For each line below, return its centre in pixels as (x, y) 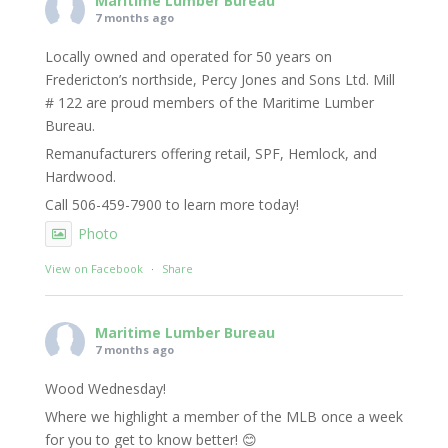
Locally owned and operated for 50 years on (188, 57)
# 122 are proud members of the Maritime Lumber (209, 103)
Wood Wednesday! (105, 389)
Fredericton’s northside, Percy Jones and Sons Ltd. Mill (219, 80)
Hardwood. (80, 177)
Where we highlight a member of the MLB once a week (223, 417)
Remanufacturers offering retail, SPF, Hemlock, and (210, 154)
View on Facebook (93, 269)
